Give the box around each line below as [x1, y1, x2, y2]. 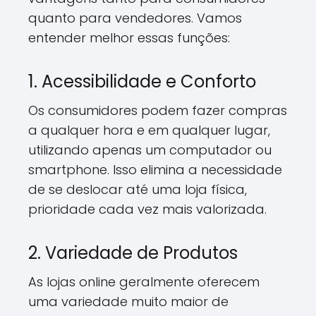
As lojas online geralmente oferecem [28, 273, 260, 291]
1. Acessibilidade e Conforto [28, 70, 256, 93]
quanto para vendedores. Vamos [28, 9, 242, 27]
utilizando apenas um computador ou [28, 141, 272, 159]
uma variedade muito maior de [28, 293, 229, 310]
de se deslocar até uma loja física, [28, 181, 247, 198]
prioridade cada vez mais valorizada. [28, 200, 267, 218]
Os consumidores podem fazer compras [28, 102, 287, 119]
